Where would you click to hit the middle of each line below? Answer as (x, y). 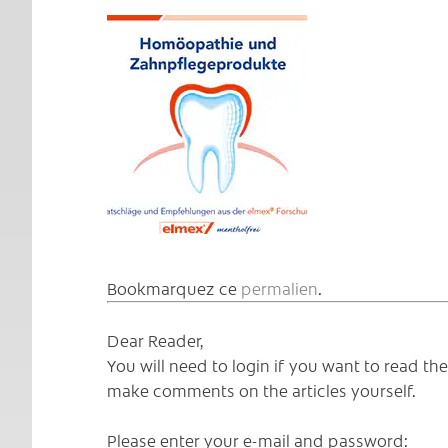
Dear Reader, (155, 340)
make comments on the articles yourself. (261, 390)
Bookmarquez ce (174, 288)
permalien (279, 288)
